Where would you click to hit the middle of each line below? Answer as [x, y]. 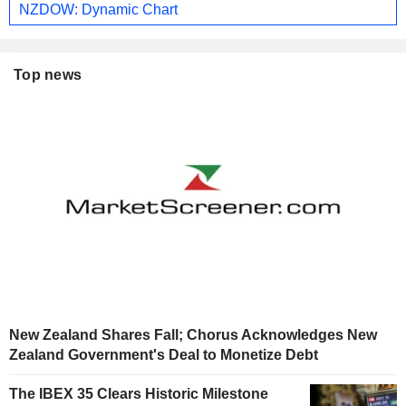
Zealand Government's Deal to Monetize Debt [164, 355]
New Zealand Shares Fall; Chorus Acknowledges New [193, 335]
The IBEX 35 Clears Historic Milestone [139, 394]
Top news [48, 75]
